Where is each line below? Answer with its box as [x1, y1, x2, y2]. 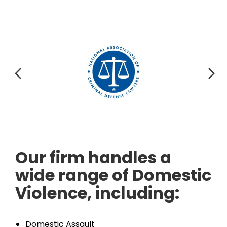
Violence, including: [15, 181, 179, 204]
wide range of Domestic [15, 164, 211, 186]
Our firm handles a [15, 146, 171, 169]
